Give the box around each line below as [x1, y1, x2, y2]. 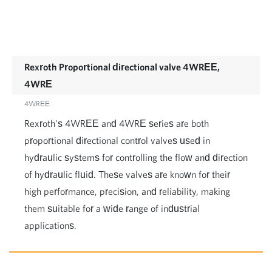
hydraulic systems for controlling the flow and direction [24, 152, 248, 163]
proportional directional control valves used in [24, 135, 210, 146]
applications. [24, 220, 76, 231]
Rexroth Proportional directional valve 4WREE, [24, 61, 220, 72]
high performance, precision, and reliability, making [24, 186, 230, 197]
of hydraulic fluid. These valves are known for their [24, 169, 230, 180]
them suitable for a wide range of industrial [24, 203, 200, 214]
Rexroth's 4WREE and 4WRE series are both [24, 118, 209, 129]
